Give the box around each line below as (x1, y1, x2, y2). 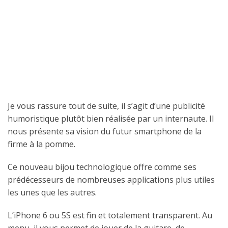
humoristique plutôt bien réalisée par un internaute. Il (8, 113, 214, 125)
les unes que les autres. (8, 187, 97, 198)
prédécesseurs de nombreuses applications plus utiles (8, 174, 215, 186)
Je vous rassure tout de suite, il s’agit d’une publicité (8, 100, 205, 112)
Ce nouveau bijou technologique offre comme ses (8, 161, 196, 173)
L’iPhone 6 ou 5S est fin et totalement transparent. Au (8, 210, 212, 221)
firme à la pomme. (8, 138, 75, 150)
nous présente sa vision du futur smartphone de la (8, 126, 202, 137)
